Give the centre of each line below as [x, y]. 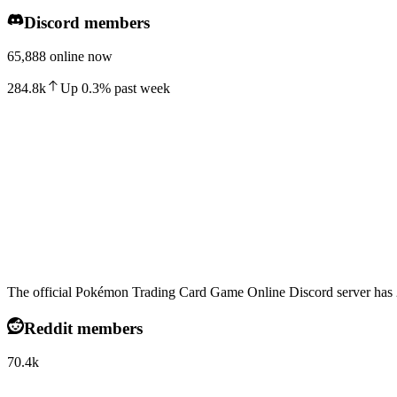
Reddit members [83, 328]
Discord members [86, 22]
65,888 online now [60, 57]
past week [140, 89]
